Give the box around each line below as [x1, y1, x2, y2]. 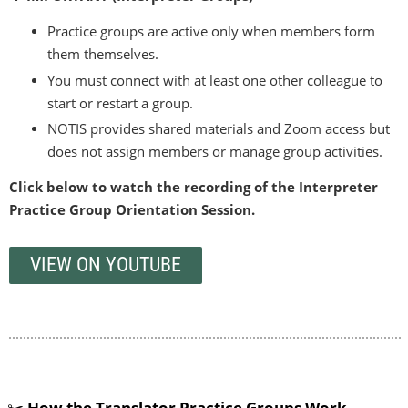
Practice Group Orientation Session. [9, 200, 255, 219]
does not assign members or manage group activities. [47, 142, 382, 161]
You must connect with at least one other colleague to [47, 70, 382, 89]
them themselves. [47, 45, 158, 64]
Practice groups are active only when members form [47, 22, 375, 41]
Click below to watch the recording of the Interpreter [9, 178, 378, 197]
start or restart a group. [47, 93, 193, 112]
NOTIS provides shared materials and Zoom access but [47, 119, 390, 138]
